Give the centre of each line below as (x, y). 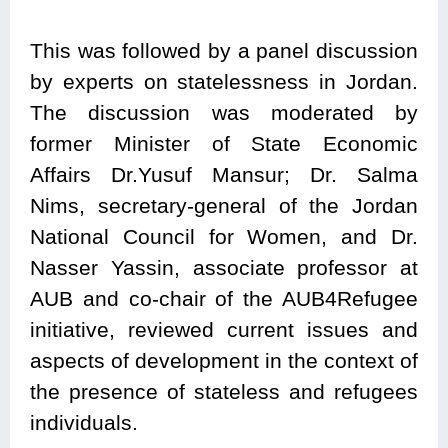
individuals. (84, 423)
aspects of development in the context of (224, 361)
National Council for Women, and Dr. (224, 237)
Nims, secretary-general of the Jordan (224, 206)
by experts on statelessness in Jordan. (224, 82)
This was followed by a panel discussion (224, 51)
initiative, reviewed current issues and (224, 330)
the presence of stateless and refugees (224, 392)
